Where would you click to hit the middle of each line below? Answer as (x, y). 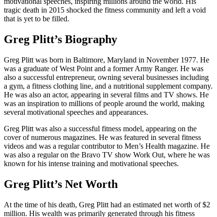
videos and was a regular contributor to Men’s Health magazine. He (107, 146)
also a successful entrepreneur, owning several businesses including (106, 77)
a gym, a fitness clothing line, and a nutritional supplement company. (108, 86)
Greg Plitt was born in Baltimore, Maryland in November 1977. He (107, 60)
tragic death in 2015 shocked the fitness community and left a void (105, 10)
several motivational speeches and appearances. (76, 112)
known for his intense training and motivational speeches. (91, 163)
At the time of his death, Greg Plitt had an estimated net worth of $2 (107, 204)
